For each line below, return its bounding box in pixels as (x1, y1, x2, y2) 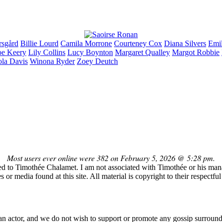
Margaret (115, 48, 145, 56)
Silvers (185, 39, 206, 48)
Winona (30, 56, 56, 65)
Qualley (145, 48, 170, 56)
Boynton (86, 48, 113, 56)
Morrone (85, 39, 112, 48)
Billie (20, 39, 39, 48)
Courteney (114, 39, 149, 48)
